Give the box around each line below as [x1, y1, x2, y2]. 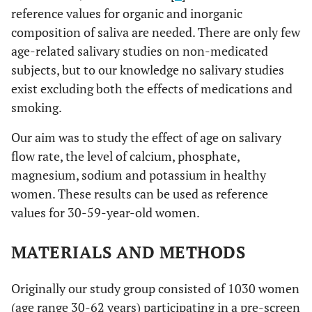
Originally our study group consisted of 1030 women [11, 280, 299, 297]
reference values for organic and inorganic [11, 5, 242, 22]
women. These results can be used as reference [11, 185, 268, 202]
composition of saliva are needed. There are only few [11, 24, 300, 40]
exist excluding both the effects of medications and [11, 80, 292, 97]
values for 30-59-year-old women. [11, 204, 200, 221]
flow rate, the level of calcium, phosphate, [11, 148, 240, 164]
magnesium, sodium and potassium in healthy [11, 166, 266, 183]
